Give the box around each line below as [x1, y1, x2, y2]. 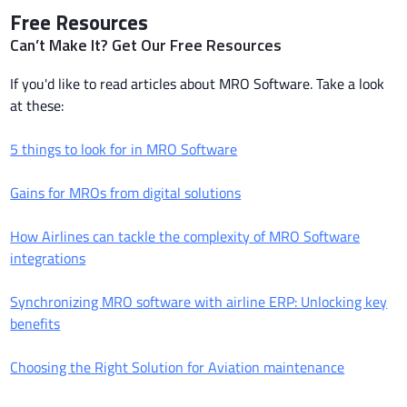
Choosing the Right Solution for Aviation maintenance [10, 355, 345, 378]
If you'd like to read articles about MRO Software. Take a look [10, 72, 385, 94]
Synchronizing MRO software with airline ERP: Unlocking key [10, 290, 388, 313]
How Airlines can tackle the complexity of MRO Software [10, 224, 361, 247]
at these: [10, 94, 65, 116]
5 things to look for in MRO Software [10, 137, 238, 160]
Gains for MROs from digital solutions [10, 181, 242, 203]
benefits [10, 312, 61, 334]
